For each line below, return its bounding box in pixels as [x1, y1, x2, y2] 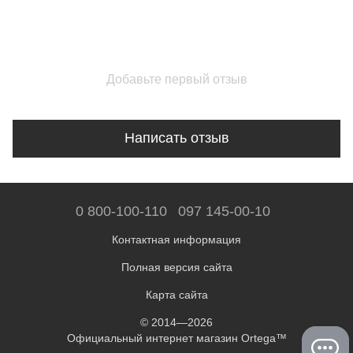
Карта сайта [145, 288, 208, 301]
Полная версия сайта [121, 261, 232, 273]
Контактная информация [112, 233, 241, 246]
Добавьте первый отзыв [106, 72, 247, 86]
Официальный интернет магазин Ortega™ [66, 332, 287, 344]
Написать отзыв [124, 130, 229, 147]
